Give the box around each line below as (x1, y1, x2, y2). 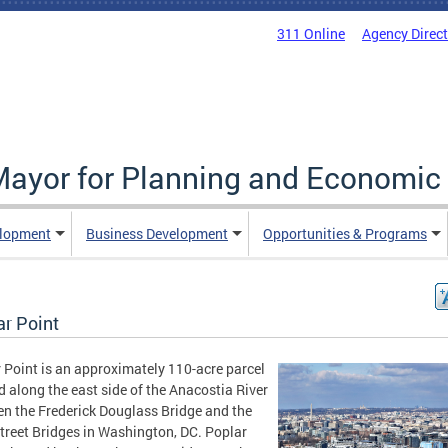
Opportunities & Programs (263, 224, 427, 243)
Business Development (86, 224, 228, 243)
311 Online (277, 24, 345, 43)
